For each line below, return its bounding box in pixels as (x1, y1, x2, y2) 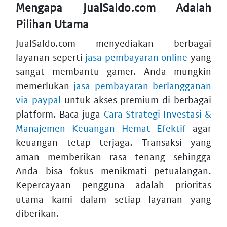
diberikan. (16, 207, 59, 219)
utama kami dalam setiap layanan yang (16, 193, 211, 205)
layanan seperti (16, 51, 86, 63)
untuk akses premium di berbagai (60, 94, 212, 106)
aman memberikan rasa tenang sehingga (16, 150, 211, 163)
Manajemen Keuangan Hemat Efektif (16, 122, 186, 134)
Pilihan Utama (16, 16, 89, 31)
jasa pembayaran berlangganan (73, 80, 212, 92)
